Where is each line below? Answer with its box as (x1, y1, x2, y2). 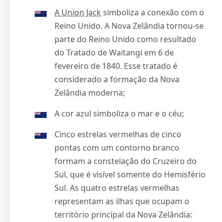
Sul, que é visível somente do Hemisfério (55, 168, 206, 180)
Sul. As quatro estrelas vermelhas (55, 182, 179, 193)
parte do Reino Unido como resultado (55, 33, 196, 45)
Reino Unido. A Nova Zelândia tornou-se (55, 20, 204, 31)
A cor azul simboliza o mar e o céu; (55, 108, 184, 119)
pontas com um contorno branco (55, 142, 179, 153)
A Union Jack (55, 6, 101, 18)
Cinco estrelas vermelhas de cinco (55, 128, 181, 140)
